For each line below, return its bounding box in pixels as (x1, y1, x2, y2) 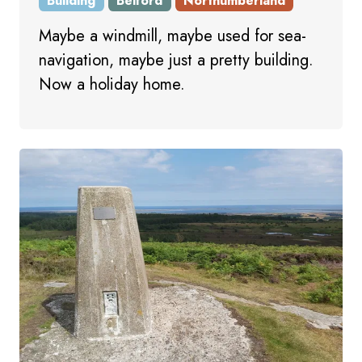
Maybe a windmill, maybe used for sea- (39, 24, 306, 48)
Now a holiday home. (39, 73, 185, 97)
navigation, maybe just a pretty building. (39, 48, 314, 73)
